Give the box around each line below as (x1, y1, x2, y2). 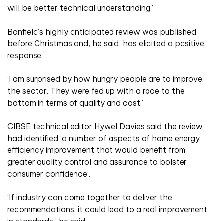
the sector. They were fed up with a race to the (7, 86, 184, 96)
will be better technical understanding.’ (7, 3, 153, 13)
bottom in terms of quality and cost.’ (7, 98, 143, 108)
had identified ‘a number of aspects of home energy (7, 133, 200, 144)
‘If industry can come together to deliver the (7, 192, 172, 203)
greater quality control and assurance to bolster (7, 157, 187, 167)
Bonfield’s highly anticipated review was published (7, 27, 196, 37)
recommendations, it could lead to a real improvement (7, 204, 207, 215)
